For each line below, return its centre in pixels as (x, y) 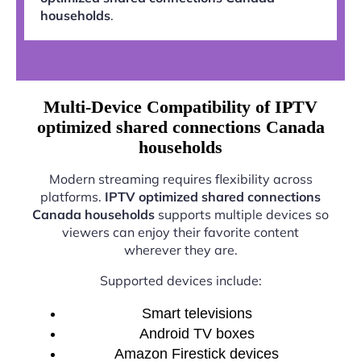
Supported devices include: (180, 280)
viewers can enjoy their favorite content (180, 232)
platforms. (73, 197)
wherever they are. (180, 250)
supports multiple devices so (242, 214)
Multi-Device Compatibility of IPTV (180, 107)
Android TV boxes (197, 334)
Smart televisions (197, 313)
